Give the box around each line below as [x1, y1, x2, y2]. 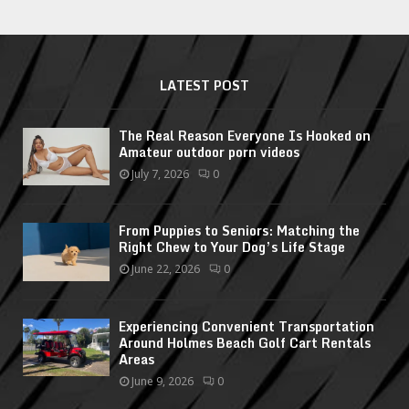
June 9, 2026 [131, 372, 194, 389]
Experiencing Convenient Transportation [119, 315, 374, 337]
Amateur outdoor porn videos [119, 142, 299, 163]
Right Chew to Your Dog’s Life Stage [119, 236, 345, 258]
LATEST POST [160, 75, 249, 97]
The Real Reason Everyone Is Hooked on [119, 125, 371, 147]
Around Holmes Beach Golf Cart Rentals [119, 331, 371, 353]
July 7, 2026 [131, 166, 189, 183]
